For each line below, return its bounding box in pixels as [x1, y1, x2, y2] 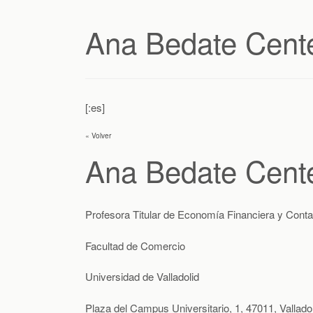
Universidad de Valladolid [85, 269, 199, 284]
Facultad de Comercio [85, 238, 185, 253]
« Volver [85, 131, 111, 141]
